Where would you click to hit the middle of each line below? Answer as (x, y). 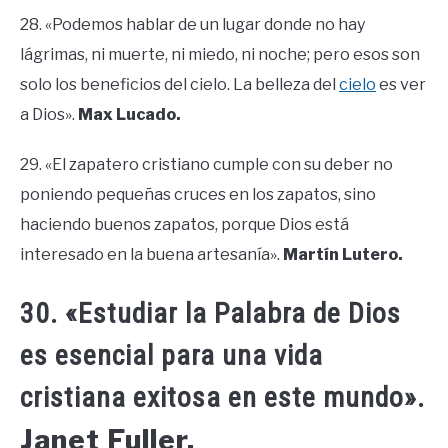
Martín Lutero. (343, 254)
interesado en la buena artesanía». (151, 254)
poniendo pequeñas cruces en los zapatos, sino (198, 194)
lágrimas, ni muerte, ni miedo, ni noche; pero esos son (220, 54)
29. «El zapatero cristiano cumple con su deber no (206, 164)
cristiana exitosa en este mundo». (222, 397)
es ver (401, 84)
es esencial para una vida (171, 355)
